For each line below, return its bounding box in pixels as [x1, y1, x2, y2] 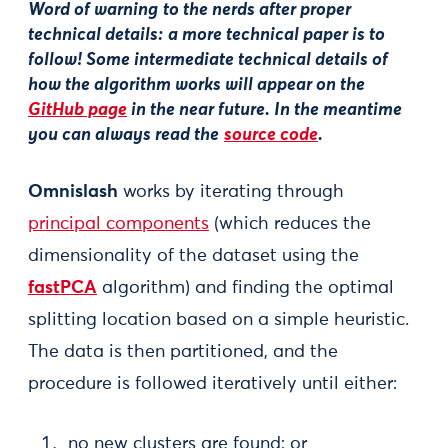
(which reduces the [209, 215, 371, 234]
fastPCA [28, 279, 97, 298]
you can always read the [28, 126, 219, 145]
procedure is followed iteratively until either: [28, 375, 397, 394]
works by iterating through [118, 183, 344, 202]
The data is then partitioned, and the [28, 343, 338, 362]
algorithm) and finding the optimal [97, 279, 394, 298]
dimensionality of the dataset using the [28, 247, 359, 266]
